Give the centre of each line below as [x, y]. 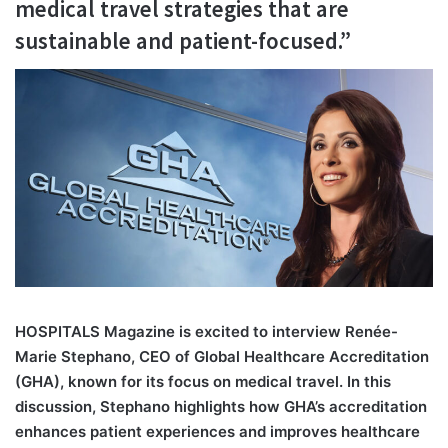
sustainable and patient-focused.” [183, 41]
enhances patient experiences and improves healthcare [217, 431]
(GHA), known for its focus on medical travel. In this [203, 381]
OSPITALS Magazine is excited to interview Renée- [212, 331]
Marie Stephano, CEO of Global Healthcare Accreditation [222, 356]
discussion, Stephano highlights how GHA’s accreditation [221, 406]
